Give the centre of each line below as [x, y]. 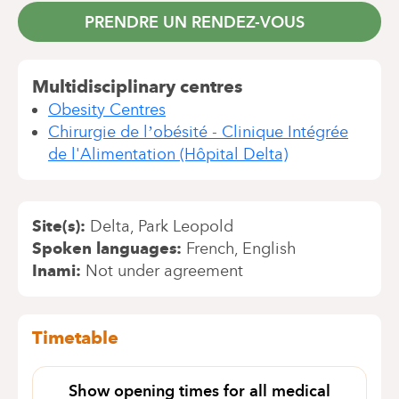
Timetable [75, 338]
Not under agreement [164, 271]
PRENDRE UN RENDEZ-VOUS [195, 22]
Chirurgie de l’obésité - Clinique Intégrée [198, 132]
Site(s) [56, 226]
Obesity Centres [107, 110]
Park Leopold [186, 226]
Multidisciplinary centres [137, 86]
